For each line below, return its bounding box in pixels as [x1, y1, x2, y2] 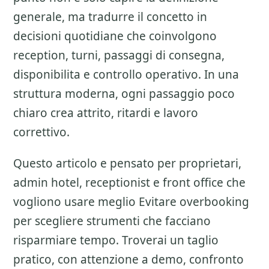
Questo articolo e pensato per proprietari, [13, 156, 241, 171]
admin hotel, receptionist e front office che [13, 175, 246, 190]
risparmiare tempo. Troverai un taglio [13, 232, 219, 248]
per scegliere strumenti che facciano [13, 213, 211, 229]
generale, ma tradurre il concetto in [13, 9, 207, 25]
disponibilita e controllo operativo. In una [13, 67, 239, 82]
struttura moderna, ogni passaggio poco [13, 86, 235, 101]
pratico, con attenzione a [13, 252, 151, 267]
